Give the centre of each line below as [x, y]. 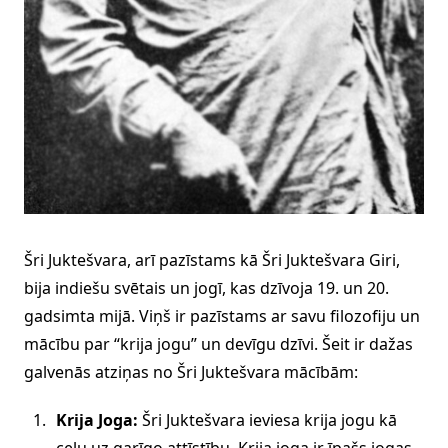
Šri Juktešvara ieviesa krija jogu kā [267, 419]
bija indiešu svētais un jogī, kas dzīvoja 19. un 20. [206, 287]
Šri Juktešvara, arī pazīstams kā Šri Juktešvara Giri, [212, 259]
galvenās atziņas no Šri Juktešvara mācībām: [191, 371]
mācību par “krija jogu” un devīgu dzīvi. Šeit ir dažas [218, 343]
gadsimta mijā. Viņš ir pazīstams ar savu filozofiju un [222, 315]
